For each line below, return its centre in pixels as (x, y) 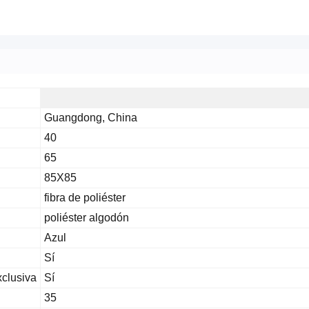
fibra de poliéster (85, 198)
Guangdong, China (91, 118)
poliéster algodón (87, 218)
